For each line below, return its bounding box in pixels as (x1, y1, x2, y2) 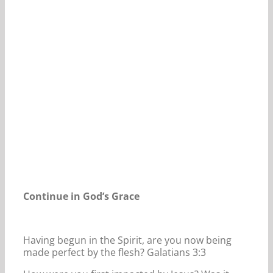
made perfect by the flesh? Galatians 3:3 (23, 245, 206, 259)
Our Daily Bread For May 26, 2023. (23, 41, 177, 54)
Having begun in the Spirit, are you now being (23, 233, 232, 247)
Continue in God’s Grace (23, 189, 140, 203)
